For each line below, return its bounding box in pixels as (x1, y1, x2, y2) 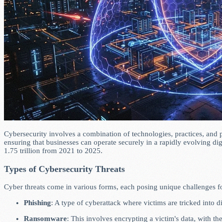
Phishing (24, 199, 51, 207)
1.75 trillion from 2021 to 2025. (4, 147, 103, 155)
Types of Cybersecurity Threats (4, 164, 125, 174)
